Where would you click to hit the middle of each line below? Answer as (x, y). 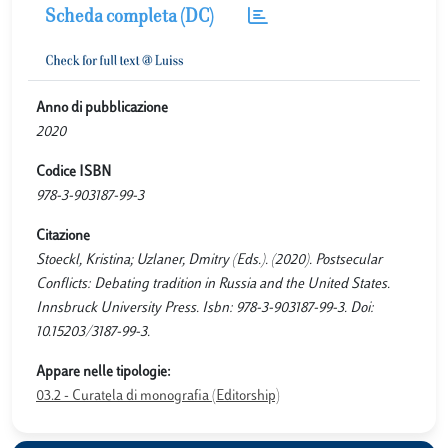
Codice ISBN (73, 172)
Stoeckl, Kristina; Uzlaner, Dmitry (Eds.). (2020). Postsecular (209, 260)
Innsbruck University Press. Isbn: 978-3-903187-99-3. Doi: (205, 308)
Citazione (63, 236)
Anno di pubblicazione (102, 108)
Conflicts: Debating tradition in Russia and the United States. (213, 284)
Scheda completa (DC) (129, 18)
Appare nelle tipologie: (103, 372)
